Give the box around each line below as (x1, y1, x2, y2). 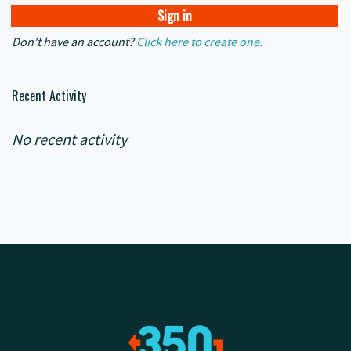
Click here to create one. (136, 32, 262, 49)
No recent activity (12, 128, 127, 149)
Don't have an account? (12, 32, 134, 49)
